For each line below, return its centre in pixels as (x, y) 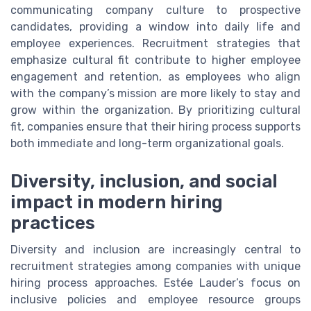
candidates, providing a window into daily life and (155, 27)
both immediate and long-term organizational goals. (147, 144)
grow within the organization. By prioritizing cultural (155, 110)
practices (53, 222)
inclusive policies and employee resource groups (155, 299)
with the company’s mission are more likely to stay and (155, 94)
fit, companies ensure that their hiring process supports (155, 127)
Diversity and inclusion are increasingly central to (155, 249)
